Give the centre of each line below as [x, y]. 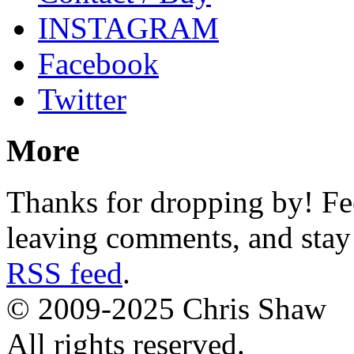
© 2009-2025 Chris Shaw [166, 308]
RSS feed [64, 273]
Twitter [82, 100]
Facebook [98, 64]
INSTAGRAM [128, 28]
